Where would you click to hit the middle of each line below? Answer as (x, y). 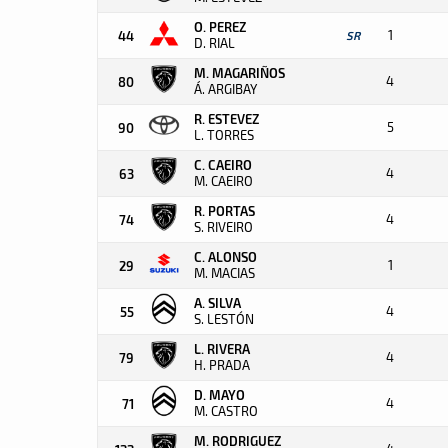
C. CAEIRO (223, 164)
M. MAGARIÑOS (239, 72)
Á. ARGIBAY (225, 89)
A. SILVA (217, 302)
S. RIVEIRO (223, 227)
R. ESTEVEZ (226, 118)
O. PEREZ (220, 26)
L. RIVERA (222, 348)
